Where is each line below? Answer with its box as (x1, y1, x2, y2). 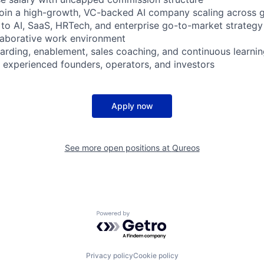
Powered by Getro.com (96, 210, 200, 222)
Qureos (171, 142, 200, 153)
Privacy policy (85, 251, 133, 260)
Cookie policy (133, 251, 179, 260)
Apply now (111, 100, 153, 111)
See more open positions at (64, 142, 172, 153)
